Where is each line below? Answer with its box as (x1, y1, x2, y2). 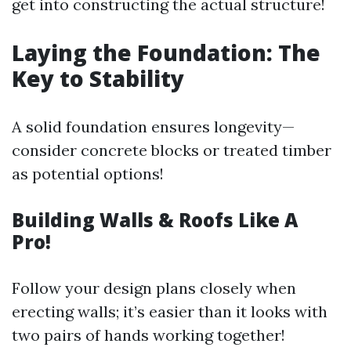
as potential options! (12, 164, 164, 183)
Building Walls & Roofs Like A (12, 207, 298, 233)
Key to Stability (12, 63, 184, 93)
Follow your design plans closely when (12, 278, 296, 298)
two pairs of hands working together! (12, 325, 285, 345)
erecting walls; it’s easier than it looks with (12, 302, 327, 321)
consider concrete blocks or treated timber (12, 140, 331, 160)
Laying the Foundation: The (12, 38, 320, 67)
